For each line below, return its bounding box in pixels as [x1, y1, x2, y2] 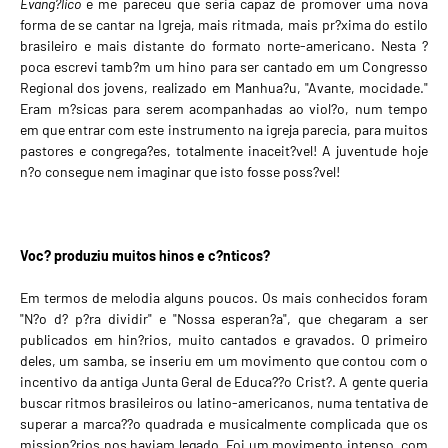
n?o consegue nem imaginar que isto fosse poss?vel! [20, 163, 340, 181]
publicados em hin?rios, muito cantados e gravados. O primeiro [20, 331, 428, 349]
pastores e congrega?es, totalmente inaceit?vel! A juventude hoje [20, 142, 428, 160]
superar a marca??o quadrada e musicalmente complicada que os [20, 415, 428, 433]
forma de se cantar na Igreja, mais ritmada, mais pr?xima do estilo [20, 16, 428, 34]
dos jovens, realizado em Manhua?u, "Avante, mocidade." [73, 79, 428, 97]
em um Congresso [316, 58, 428, 76]
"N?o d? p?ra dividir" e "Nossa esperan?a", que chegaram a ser [20, 310, 428, 328]
